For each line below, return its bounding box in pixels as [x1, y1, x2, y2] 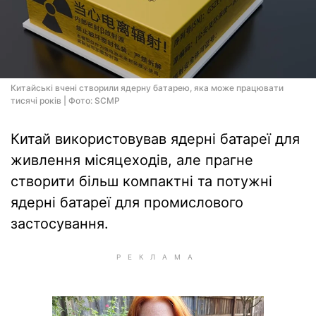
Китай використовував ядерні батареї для [11, 130, 300, 147]
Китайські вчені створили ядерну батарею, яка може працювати [11, 83, 284, 93]
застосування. [11, 215, 109, 232]
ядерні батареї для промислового [11, 194, 243, 211]
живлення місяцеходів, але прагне [11, 152, 253, 169]
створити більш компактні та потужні [11, 173, 272, 190]
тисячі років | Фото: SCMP [11, 95, 120, 106]
